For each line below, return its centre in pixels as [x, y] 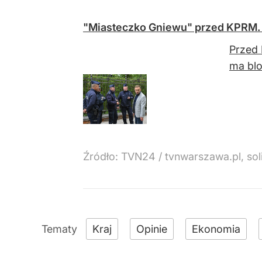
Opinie [152, 229]
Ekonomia [216, 229]
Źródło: [102, 157]
